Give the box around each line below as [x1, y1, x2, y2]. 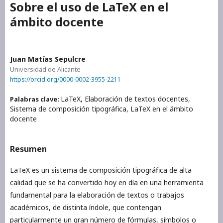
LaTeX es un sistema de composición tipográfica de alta [10, 165, 192, 175]
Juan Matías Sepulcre [10, 54, 86, 64]
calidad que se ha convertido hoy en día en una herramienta [10, 178, 204, 188]
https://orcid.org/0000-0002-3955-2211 [10, 75, 121, 84]
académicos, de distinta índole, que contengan [10, 203, 161, 213]
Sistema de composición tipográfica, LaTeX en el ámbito [10, 104, 193, 114]
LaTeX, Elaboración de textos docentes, [61, 94, 190, 104]
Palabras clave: [10, 95, 61, 104]
